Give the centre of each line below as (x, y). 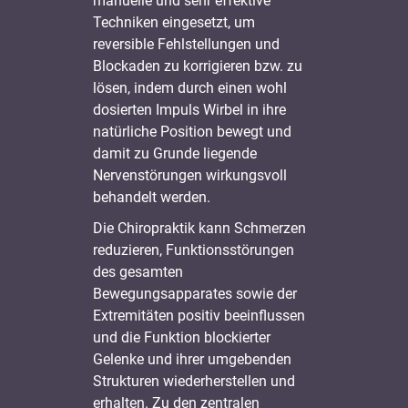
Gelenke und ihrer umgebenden (193, 359)
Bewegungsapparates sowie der (195, 293)
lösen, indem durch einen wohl (190, 87)
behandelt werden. (152, 197)
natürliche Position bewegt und (193, 131)
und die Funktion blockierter (182, 337)
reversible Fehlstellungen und (187, 44)
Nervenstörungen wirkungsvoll (190, 175)
